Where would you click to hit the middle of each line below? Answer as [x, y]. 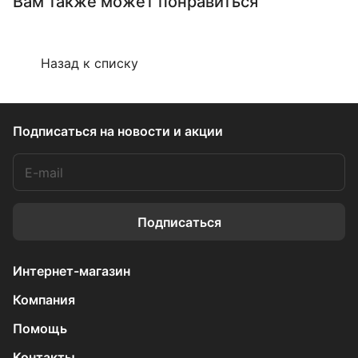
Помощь [40, 328]
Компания [44, 300]
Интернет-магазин [72, 271]
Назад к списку [89, 63]
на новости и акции [161, 131]
